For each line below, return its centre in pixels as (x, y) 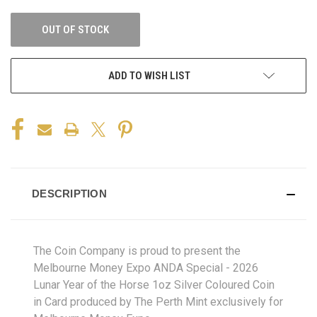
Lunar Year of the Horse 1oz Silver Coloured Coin (154, 284)
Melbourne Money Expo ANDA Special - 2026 (146, 267)
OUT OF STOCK (75, 29)
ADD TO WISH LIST (149, 75)
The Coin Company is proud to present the (137, 250)
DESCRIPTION (69, 193)
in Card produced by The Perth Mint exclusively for (158, 301)
